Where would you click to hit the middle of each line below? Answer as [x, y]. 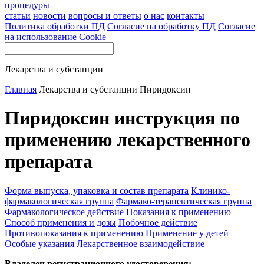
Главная [21, 89]
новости [49, 16]
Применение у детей [187, 233]
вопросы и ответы [105, 16]
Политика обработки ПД [55, 26]
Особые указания [39, 243]
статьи [18, 16]
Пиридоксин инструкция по [122, 118]
